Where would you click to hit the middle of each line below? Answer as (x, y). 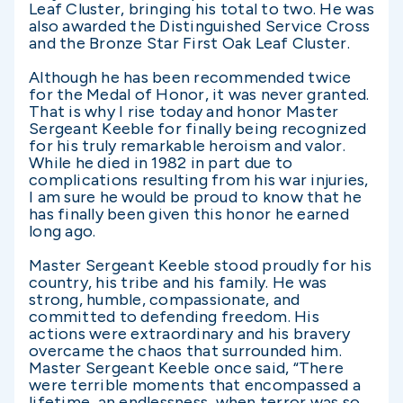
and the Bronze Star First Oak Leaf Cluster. (189, 43)
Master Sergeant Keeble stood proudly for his (200, 265)
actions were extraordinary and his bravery (190, 334)
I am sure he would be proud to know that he (195, 197)
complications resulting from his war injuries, (199, 180)
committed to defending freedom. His (174, 317)
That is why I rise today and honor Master (184, 112)
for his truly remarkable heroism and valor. (187, 146)
